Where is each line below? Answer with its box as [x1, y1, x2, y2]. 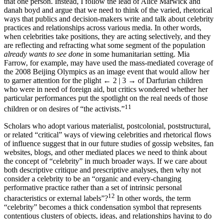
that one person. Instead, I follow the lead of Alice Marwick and [4, 6, 200, 15]
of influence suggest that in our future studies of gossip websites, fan [4, 148, 214, 156]
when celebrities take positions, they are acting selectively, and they [4, 41, 211, 50]
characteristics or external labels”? [4, 202, 108, 211]
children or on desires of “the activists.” [4, 113, 125, 122]
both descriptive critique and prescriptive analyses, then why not [4, 174, 201, 183]
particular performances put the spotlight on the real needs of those [4, 103, 208, 111]
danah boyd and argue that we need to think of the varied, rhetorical [4, 15, 212, 23]
